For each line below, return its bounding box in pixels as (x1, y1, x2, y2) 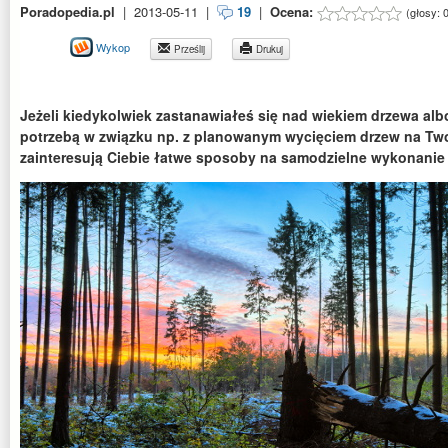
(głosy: (406, 4, 443, 20)
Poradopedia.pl (20, 2, 115, 21)
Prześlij (171, 42, 205, 57)
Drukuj (253, 42, 283, 57)
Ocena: (270, 2, 317, 21)
